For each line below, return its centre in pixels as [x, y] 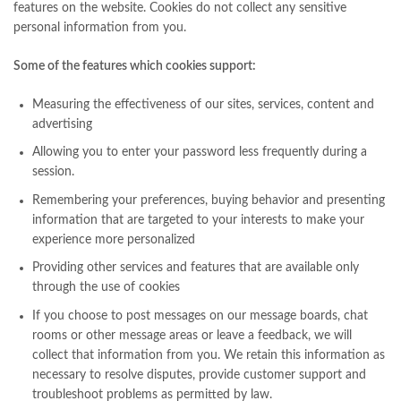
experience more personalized [114, 239]
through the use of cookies [106, 288]
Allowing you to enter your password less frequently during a [200, 153]
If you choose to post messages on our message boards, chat [200, 316]
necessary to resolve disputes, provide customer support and [199, 375]
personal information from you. [100, 27]
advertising [62, 124]
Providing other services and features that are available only [196, 268]
